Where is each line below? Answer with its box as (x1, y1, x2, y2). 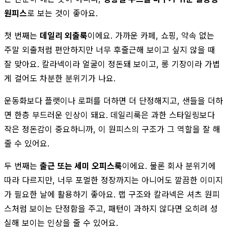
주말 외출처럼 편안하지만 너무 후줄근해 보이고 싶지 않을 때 (4, 44, 215, 55)
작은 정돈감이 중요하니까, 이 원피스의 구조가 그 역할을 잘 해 (4, 124, 220, 134)
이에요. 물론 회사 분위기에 (122, 160, 216, 171)
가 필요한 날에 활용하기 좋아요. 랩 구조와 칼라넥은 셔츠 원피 (4, 189, 220, 199)
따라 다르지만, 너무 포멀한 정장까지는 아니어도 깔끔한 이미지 (4, 175, 223, 185)
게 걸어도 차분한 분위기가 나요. (4, 73, 116, 83)
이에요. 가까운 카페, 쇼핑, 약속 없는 (88, 30, 214, 41)
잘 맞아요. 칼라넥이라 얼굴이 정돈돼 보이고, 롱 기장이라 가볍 (4, 59, 220, 69)
